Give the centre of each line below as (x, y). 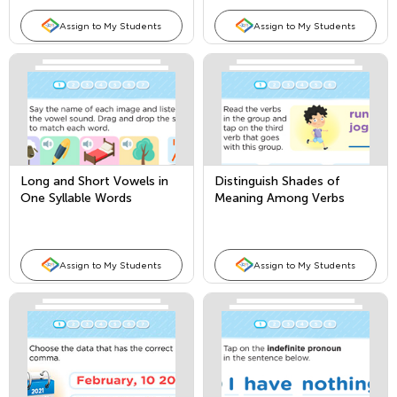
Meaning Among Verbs (280, 198)
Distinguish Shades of (277, 181)
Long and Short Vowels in (94, 181)
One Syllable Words (76, 198)
